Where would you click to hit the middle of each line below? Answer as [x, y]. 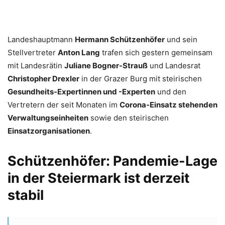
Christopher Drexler [43, 78]
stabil [26, 195]
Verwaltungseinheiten [48, 118]
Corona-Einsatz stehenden [168, 104]
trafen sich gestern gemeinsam [156, 52]
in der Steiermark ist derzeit [98, 178]
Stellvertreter [33, 52]
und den [171, 91]
